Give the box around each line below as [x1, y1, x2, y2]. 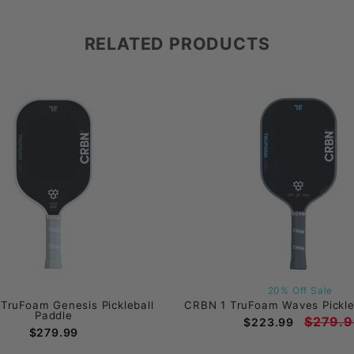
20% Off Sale [267, 284, 333, 296]
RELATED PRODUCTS [84, 32, 270, 54]
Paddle [35, 308, 73, 322]
